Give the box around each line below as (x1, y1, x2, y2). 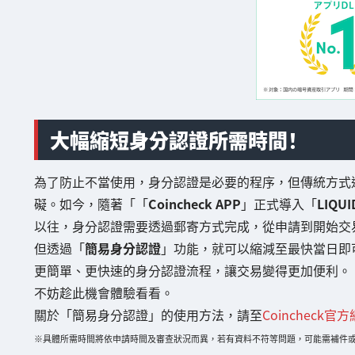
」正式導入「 (240, 201, 317, 221)
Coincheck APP (147, 201, 241, 221)
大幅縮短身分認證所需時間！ (49, 133, 298, 162)
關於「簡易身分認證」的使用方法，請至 (33, 312, 262, 332)
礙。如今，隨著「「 (33, 201, 148, 221)
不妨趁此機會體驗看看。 (33, 290, 174, 310)
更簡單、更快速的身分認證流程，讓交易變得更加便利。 (33, 268, 351, 288)
